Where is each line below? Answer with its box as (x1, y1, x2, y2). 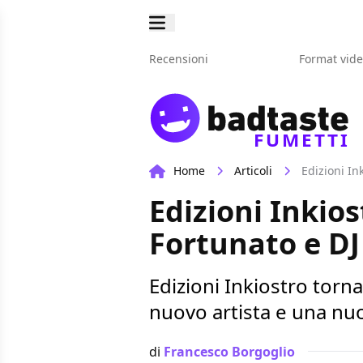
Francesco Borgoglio (164, 342, 295, 361)
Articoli (234, 163, 272, 179)
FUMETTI (254, 127, 348, 153)
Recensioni (149, 51, 208, 66)
